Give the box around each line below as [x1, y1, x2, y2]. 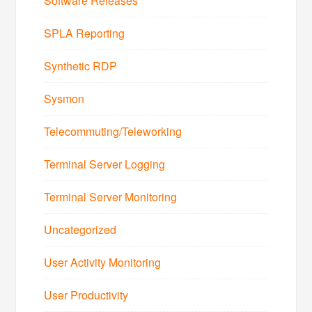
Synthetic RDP [44, 57, 118, 74]
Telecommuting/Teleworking [44, 123, 182, 139]
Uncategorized [44, 221, 117, 237]
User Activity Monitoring [44, 253, 162, 270]
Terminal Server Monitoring [44, 188, 178, 205]
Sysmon [44, 90, 85, 107]
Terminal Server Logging [44, 155, 166, 172]
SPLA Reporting [44, 24, 125, 41]
